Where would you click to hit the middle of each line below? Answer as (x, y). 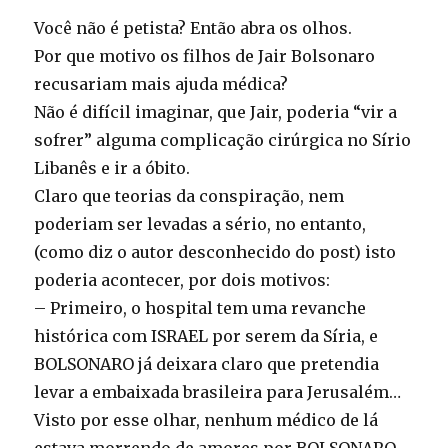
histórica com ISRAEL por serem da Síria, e (206, 336)
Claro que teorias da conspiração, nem (189, 196)
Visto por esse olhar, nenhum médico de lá (206, 420)
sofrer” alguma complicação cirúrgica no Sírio (223, 140)
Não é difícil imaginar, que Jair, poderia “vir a (216, 112)
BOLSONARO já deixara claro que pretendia (207, 364)
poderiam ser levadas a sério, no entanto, (200, 224)
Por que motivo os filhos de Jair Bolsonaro (205, 56)
